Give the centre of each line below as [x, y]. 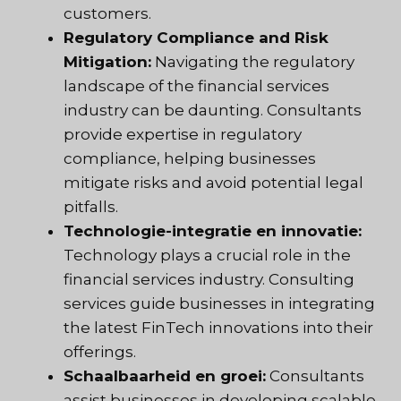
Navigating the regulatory [253, 61]
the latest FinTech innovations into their [218, 327]
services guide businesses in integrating [219, 303]
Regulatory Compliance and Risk [196, 37]
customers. [107, 13]
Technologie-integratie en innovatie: [213, 230]
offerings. [102, 351]
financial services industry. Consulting [209, 279]
